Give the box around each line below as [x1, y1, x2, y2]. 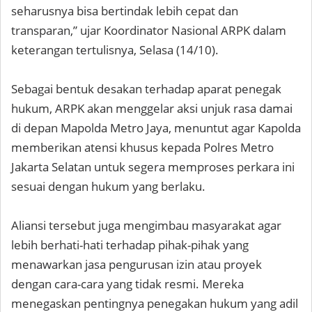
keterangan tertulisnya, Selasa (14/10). [11, 42, 219, 58]
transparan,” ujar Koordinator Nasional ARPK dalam [11, 22, 286, 39]
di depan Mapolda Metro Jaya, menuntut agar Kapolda [11, 120, 301, 136]
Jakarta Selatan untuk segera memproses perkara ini [11, 159, 295, 175]
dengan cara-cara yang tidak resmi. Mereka [11, 276, 244, 292]
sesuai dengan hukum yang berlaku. [11, 178, 205, 195]
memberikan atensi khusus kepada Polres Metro [11, 139, 274, 156]
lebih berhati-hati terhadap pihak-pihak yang [11, 237, 249, 253]
